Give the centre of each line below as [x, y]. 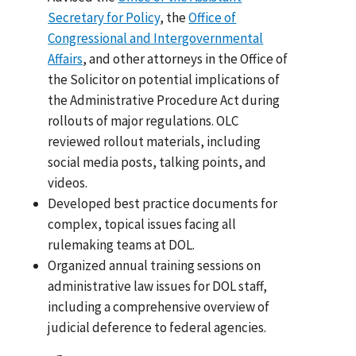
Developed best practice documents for [163, 203]
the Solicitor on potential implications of [164, 79]
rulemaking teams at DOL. [122, 244]
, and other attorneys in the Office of [186, 58]
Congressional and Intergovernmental [156, 38]
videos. [68, 182]
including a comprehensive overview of [159, 306]
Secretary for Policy [104, 17]
